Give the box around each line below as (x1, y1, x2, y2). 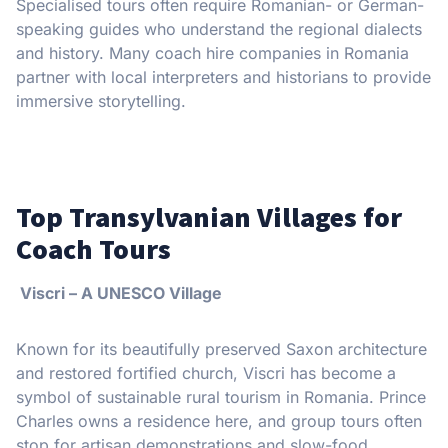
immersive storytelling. (16, 90, 186, 111)
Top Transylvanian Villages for (16, 198, 402, 235)
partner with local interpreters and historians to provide (16, 66, 431, 87)
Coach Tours (16, 230, 171, 267)
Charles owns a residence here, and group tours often (16, 410, 422, 431)
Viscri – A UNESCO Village (16, 282, 222, 303)
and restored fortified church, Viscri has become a (16, 362, 396, 383)
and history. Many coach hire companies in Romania (16, 42, 409, 63)
